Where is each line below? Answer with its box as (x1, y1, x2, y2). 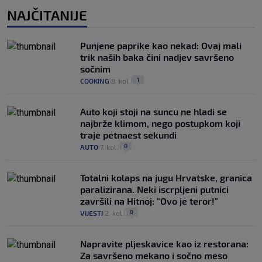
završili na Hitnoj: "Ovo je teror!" (80, 195, 218, 206)
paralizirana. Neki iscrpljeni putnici (80, 184, 229, 195)
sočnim (80, 63, 111, 74)
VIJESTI (80, 209, 103, 217)
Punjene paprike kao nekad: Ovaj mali (80, 40, 242, 51)
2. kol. (105, 209, 124, 217)
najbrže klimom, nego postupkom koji (80, 118, 240, 129)
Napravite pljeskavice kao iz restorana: (80, 238, 249, 249)
